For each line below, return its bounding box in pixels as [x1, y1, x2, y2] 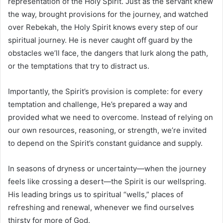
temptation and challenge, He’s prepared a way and [8, 99, 187, 109]
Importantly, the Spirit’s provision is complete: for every [8, 86, 203, 96]
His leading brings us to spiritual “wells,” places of [8, 189, 183, 199]
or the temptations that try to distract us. [8, 61, 149, 71]
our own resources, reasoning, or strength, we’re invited [8, 125, 207, 135]
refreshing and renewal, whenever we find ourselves [8, 202, 194, 212]
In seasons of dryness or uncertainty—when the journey [8, 163, 206, 173]
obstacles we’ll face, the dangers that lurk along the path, [8, 48, 208, 58]
